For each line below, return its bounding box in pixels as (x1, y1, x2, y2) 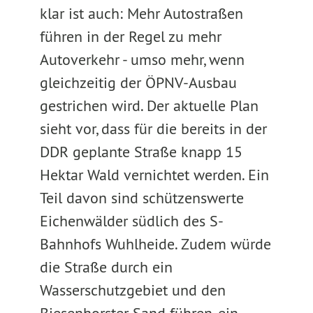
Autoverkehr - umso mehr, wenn (39, 50, 245, 69)
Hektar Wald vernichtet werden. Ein (39, 165, 269, 184)
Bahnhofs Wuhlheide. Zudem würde (39, 234, 271, 254)
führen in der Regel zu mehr (39, 27, 221, 46)
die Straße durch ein (39, 257, 173, 277)
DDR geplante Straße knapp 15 (39, 142, 242, 161)
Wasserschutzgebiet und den (39, 280, 226, 300)
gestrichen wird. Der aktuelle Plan (39, 96, 259, 115)
